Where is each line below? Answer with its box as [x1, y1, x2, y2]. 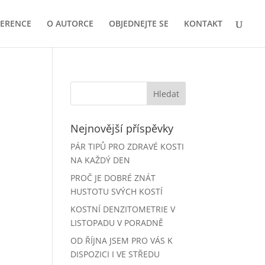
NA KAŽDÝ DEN [70, 154, 131, 166]
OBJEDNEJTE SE [109, 18, 169, 29]
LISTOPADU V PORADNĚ [70, 217, 164, 228]
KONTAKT [184, 18, 222, 29]
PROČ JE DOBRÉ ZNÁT [70, 172, 156, 183]
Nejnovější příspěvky [70, 121, 174, 135]
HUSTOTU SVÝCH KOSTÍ [70, 186, 163, 197]
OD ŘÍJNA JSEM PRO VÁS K [70, 235, 173, 246]
